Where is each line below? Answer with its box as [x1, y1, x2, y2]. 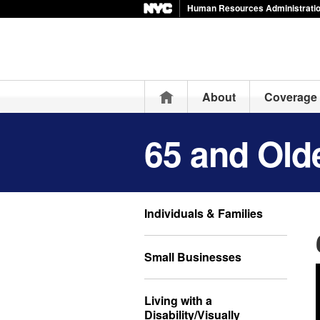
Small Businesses [144, 249, 241, 265]
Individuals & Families [144, 205, 263, 221]
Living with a [144, 292, 212, 309]
